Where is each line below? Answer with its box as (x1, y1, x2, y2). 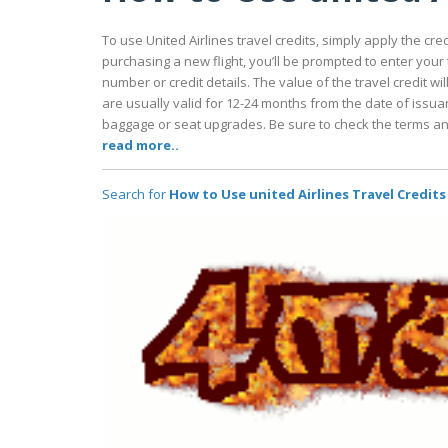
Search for (102, 185, 169, 204)
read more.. (102, 136, 179, 155)
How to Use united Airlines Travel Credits (169, 185, 446, 204)
